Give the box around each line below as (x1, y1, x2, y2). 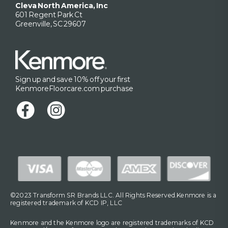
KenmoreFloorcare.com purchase (15, 83, 133, 93)
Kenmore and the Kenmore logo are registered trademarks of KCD (10, 219, 214, 227)
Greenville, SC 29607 (15, 19, 86, 28)
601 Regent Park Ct (15, 10, 82, 19)
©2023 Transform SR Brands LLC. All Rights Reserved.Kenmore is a (10, 191, 217, 199)
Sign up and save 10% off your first (15, 74, 130, 84)
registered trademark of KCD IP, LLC (10, 198, 122, 207)
